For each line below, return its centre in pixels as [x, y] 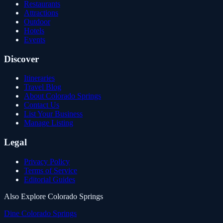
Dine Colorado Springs [40, 213]
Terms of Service [51, 170]
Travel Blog [43, 87]
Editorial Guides [50, 179]
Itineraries [39, 78]
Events [35, 39]
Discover [21, 59]
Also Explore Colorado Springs [54, 196]
